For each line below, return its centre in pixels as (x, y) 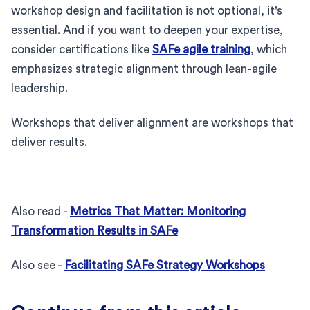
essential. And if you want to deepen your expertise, (147, 30)
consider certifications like (82, 49)
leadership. (39, 88)
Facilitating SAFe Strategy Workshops (165, 265)
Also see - (38, 265)
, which (269, 49)
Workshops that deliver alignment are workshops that (152, 122)
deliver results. (49, 142)
